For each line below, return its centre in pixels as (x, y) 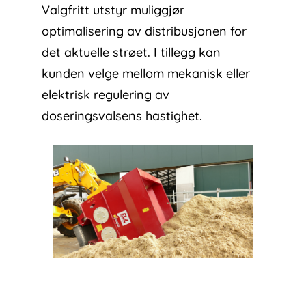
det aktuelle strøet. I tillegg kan (131, 53)
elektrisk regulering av (106, 95)
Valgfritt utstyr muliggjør (113, 10)
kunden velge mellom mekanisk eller (146, 74)
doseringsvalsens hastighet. (122, 116)
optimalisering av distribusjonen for (144, 31)
